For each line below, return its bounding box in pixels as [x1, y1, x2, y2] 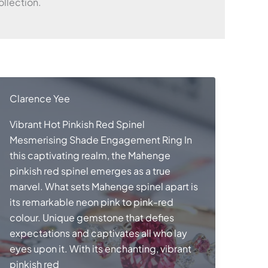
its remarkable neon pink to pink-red [9, 196, 173, 209]
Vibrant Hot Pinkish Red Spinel [9, 118, 145, 131]
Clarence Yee [9, 92, 70, 105]
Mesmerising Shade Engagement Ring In [9, 133, 192, 147]
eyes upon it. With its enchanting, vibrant [9, 242, 191, 255]
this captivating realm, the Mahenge [9, 149, 170, 162]
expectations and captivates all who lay [9, 227, 187, 240]
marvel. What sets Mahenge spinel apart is [9, 180, 198, 193]
